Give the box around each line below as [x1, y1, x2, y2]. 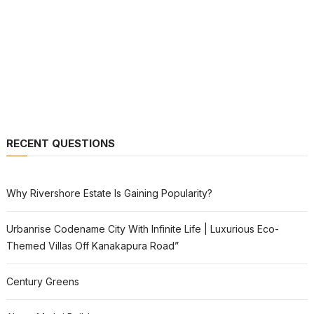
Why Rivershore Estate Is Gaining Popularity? [6, 187, 212, 199]
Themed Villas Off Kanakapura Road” [6, 240, 179, 252]
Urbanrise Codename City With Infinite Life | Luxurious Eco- [6, 223, 279, 235]
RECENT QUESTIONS [6, 137, 115, 150]
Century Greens [6, 275, 79, 287]
